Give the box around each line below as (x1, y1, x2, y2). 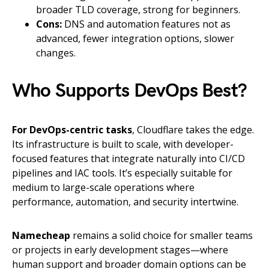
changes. (36, 46, 76, 60)
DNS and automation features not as (62, 17, 231, 31)
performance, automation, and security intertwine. (12, 195, 238, 209)
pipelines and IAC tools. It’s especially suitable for (12, 166, 232, 180)
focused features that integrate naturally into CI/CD (12, 152, 245, 166)
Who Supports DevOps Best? (12, 79, 247, 103)
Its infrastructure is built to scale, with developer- (12, 138, 234, 151)
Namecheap (12, 229, 70, 243)
